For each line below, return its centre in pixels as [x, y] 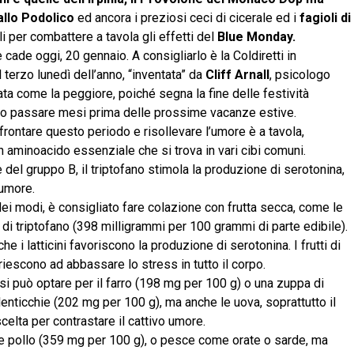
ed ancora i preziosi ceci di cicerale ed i [188, 18]
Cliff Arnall [237, 75]
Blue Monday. [256, 37]
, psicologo [300, 75]
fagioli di [325, 18]
